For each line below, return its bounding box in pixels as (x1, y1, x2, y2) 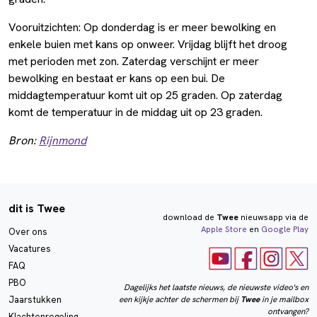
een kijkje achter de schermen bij (118, 294, 241, 306)
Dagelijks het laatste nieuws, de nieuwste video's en (123, 282, 309, 294)
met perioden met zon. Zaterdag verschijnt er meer (8, 54, 259, 69)
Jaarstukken (8, 294, 62, 306)
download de (162, 212, 217, 224)
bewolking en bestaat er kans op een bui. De (8, 71, 225, 86)
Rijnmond (39, 133, 86, 149)
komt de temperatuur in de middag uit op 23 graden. (8, 105, 268, 120)
